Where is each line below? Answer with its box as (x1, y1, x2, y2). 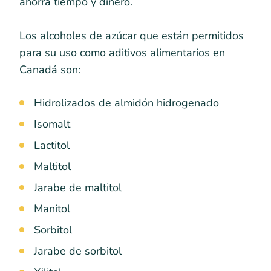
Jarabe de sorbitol (34, 243, 122, 258)
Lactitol (34, 137, 70, 152)
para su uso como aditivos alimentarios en (19, 45, 225, 60)
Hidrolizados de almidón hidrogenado (34, 95, 219, 110)
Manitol (34, 201, 70, 216)
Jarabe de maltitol (34, 180, 122, 195)
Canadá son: (19, 62, 80, 77)
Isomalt (34, 116, 70, 131)
